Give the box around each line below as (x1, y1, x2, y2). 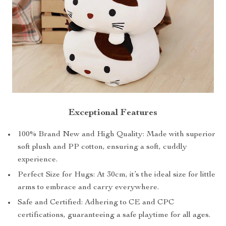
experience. (18, 156, 58, 164)
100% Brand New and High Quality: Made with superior (18, 131, 215, 139)
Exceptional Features (69, 108, 157, 118)
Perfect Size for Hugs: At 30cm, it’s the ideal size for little (18, 171, 215, 179)
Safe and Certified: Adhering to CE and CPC (18, 199, 174, 207)
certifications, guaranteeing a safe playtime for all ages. (18, 211, 210, 219)
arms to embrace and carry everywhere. (18, 184, 159, 192)
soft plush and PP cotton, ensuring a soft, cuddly (18, 143, 187, 151)
